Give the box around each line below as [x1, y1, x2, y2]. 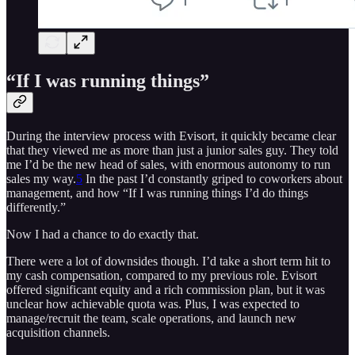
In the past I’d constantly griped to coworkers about [82, 172, 342, 186]
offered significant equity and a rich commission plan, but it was [6, 283, 325, 297]
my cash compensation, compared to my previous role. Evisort [6, 269, 317, 283]
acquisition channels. [6, 326, 110, 340]
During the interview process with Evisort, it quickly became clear [6, 129, 336, 143]
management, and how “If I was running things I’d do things [6, 186, 308, 200]
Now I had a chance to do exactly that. [6, 227, 199, 242]
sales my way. [6, 172, 76, 186]
